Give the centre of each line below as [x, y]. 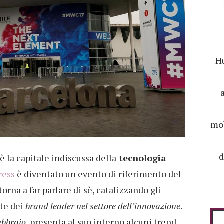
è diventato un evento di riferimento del [98, 174]
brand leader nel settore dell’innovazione [103, 206]
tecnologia [141, 158]
